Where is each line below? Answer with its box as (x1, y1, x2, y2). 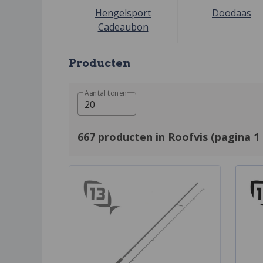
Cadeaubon (97, 20, 149, 33)
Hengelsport (95, 6, 151, 19)
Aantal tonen (85, 88, 127, 98)
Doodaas (212, 6, 251, 19)
